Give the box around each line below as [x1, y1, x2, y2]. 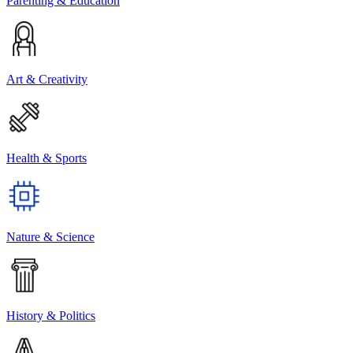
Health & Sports [6, 150, 87, 165]
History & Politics [6, 308, 95, 322]
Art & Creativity [6, 72, 87, 86]
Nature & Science [6, 229, 95, 243]
